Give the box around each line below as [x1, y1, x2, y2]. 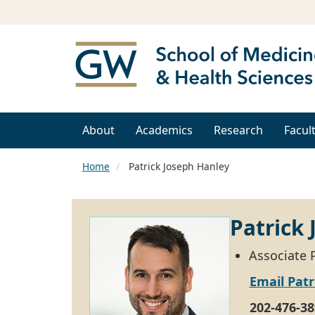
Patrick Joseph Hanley [126, 160, 229, 174]
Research [214, 122, 263, 139]
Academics [136, 122, 193, 139]
